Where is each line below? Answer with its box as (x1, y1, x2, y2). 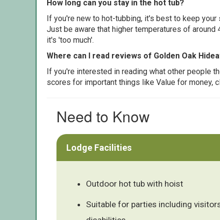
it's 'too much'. (47, 35, 94, 45)
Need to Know (56, 105, 150, 127)
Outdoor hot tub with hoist (86, 178, 183, 189)
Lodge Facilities (66, 142, 132, 153)
